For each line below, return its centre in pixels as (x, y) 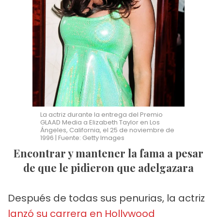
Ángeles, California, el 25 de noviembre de (108, 130)
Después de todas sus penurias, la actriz (106, 198)
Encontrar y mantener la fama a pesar (17, 153)
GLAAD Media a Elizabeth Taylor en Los (100, 122)
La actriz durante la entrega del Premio (102, 114)
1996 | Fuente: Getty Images (83, 138)
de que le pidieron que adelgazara (108, 167)
